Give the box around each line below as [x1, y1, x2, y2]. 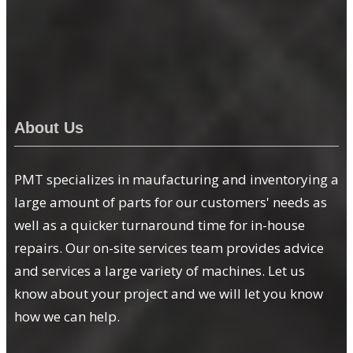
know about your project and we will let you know [14, 284, 323, 303]
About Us [14, 119, 84, 137]
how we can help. [14, 307, 120, 325]
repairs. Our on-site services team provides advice [14, 238, 324, 257]
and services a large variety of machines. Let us [14, 261, 305, 280]
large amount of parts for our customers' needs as [14, 192, 327, 211]
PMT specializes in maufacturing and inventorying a [14, 169, 339, 188]
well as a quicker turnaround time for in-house [14, 215, 305, 234]
